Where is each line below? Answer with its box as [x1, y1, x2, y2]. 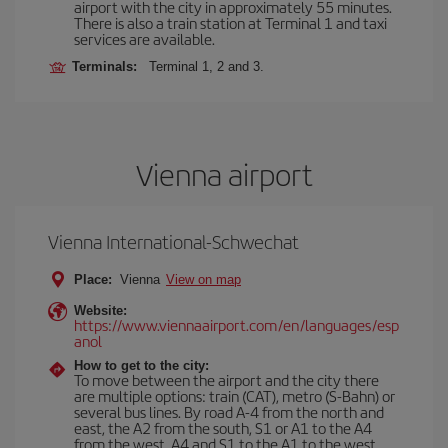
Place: [74, 272, 112, 287]
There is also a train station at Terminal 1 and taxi [74, 12, 387, 33]
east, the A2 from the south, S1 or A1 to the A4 [74, 417, 372, 438]
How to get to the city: [74, 358, 209, 373]
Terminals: [72, 59, 145, 74]
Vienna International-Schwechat [48, 228, 299, 255]
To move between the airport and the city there [74, 369, 379, 390]
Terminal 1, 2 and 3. [149, 59, 264, 74]
